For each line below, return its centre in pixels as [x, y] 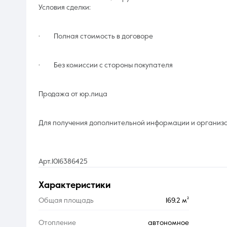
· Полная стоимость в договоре [96, 36]
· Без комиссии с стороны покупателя [106, 65]
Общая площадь [66, 201]
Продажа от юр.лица [73, 94]
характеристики [77, 186]
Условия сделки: [65, 7]
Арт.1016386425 [63, 161]
